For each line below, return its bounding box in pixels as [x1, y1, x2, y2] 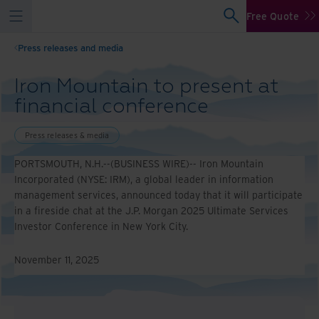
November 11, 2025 [14, 253, 99, 266]
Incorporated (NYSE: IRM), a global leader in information [14, 172, 273, 186]
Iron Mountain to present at [14, 73, 278, 99]
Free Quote [246, 9, 299, 23]
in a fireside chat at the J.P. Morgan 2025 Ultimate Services [14, 204, 288, 217]
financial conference [14, 93, 209, 119]
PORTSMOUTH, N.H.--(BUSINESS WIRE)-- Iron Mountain [14, 157, 263, 170]
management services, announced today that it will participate [14, 188, 303, 202]
